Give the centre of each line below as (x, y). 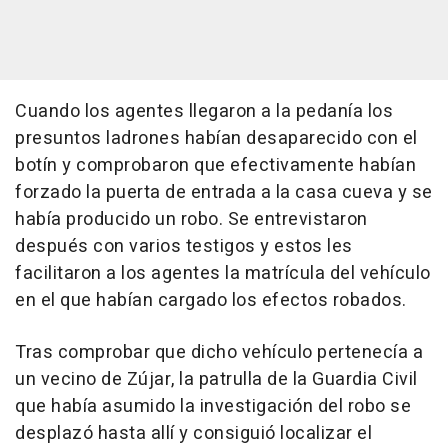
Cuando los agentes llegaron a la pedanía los (204, 111)
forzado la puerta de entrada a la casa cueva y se (224, 192)
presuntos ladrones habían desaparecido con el (216, 138)
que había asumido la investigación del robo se (213, 406)
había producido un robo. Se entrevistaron (191, 219)
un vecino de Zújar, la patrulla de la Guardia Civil (216, 379)
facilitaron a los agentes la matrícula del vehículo (223, 273)
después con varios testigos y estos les (184, 246)
